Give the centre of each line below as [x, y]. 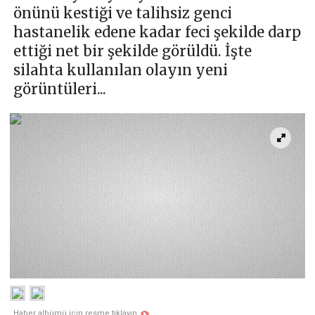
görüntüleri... [60, 89]
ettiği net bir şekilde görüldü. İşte [133, 51]
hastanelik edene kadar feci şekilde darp [157, 32]
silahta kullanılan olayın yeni [121, 70]
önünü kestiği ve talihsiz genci [123, 13]
